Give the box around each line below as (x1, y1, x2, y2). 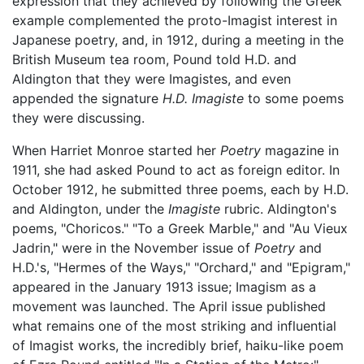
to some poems (244, 89, 344, 106)
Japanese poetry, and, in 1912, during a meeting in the (12, 31, 344, 48)
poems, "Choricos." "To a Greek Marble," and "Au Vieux (12, 219, 348, 236)
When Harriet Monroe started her (12, 141, 220, 158)
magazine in (261, 141, 339, 158)
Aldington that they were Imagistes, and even (12, 70, 291, 87)
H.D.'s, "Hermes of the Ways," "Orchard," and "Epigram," (12, 258, 350, 275)
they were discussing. (12, 109, 145, 126)
